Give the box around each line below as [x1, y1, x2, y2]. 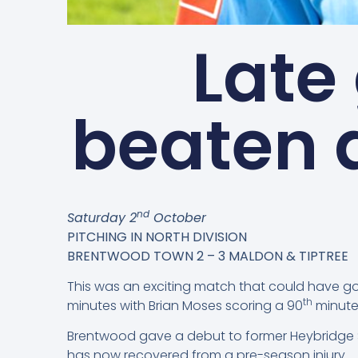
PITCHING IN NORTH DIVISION [67, 227, 247, 246]
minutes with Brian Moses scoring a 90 [67, 296, 303, 316]
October [149, 208, 206, 227]
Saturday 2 [67, 208, 137, 227]
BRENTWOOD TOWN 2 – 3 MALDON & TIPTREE [67, 246, 348, 265]
